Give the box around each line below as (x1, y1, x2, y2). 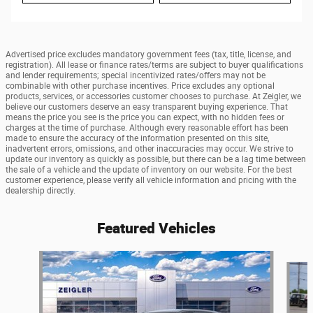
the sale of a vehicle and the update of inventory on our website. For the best (6, 164, 292, 175)
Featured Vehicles (97, 217, 216, 238)
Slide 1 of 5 (5, 251, 52, 263)
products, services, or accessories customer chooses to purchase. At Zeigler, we (6, 91, 301, 101)
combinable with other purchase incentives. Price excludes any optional (6, 80, 275, 91)
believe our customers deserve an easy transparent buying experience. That (6, 101, 288, 112)
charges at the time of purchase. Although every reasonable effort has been (6, 122, 289, 133)
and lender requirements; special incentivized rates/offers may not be (6, 70, 265, 80)
